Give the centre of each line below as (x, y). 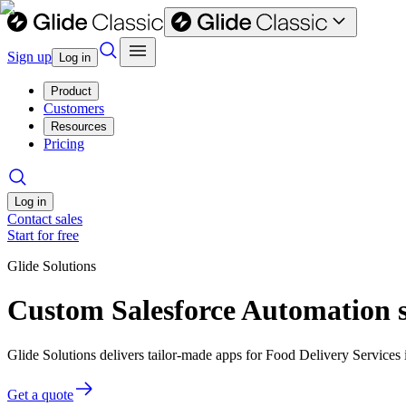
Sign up (29, 57)
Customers (74, 108)
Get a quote (40, 394)
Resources (79, 126)
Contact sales (45, 219)
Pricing (64, 144)
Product (71, 91)
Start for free (43, 235)
